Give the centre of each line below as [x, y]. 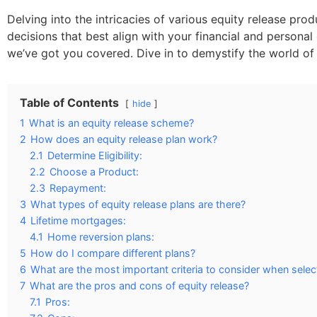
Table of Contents [69, 103]
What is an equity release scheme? [111, 123]
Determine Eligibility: [95, 155]
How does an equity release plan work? [124, 139]
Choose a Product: [94, 172]
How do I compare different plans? [113, 253]
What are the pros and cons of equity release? [139, 286]
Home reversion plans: [101, 237]
